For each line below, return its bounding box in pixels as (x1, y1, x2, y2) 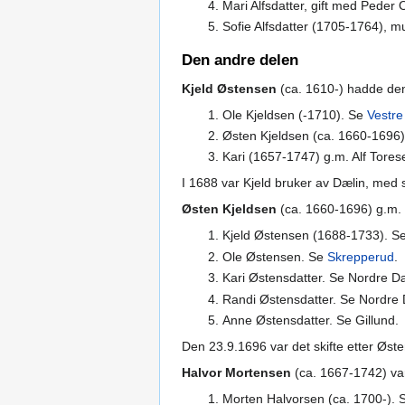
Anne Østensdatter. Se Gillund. (221, 312, 399, 327)
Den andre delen (182, 51, 298, 69)
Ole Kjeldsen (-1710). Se (221, 107, 367, 122)
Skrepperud (326, 249, 394, 264)
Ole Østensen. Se (221, 249, 327, 264)
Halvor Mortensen (182, 364, 291, 380)
